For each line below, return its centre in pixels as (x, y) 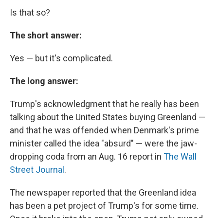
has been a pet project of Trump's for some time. (104, 206)
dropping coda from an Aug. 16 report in (87, 156)
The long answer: (44, 81)
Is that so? (30, 12)
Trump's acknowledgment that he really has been (104, 104)
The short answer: (46, 35)
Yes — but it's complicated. (61, 58)
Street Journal (37, 170)
